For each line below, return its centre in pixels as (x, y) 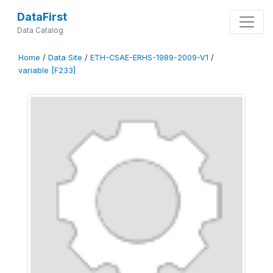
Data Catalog (40, 30)
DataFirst (42, 17)
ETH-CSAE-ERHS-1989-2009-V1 (149, 58)
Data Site (65, 58)
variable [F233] (47, 70)
